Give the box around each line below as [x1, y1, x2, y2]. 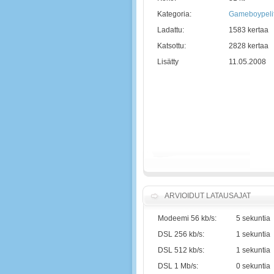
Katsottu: [157, 42, 186, 50]
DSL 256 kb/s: [158, 230, 204, 239]
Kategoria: [157, 10, 191, 18]
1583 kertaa [229, 26, 268, 34]
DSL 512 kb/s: [158, 246, 204, 254]
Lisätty [157, 57, 179, 66]
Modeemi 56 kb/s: [158, 214, 217, 223]
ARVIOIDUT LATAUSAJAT [165, 191, 251, 200]
